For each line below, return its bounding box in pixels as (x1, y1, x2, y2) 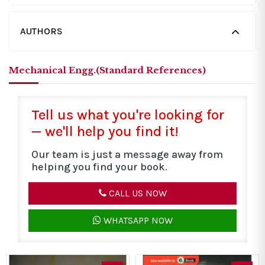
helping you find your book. (31, 160, 167, 174)
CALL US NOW (106, 188, 167, 199)
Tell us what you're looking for (31, 106, 224, 124)
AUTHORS (20, 25, 63, 37)
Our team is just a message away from (31, 148, 223, 161)
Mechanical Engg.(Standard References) (9, 64, 206, 76)
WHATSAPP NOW (101, 215, 173, 227)
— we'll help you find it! (31, 123, 179, 140)
